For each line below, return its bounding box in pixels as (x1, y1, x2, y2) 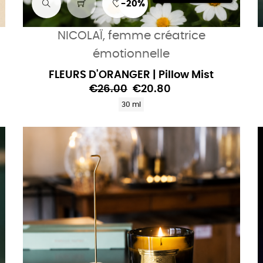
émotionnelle (93, 48, 170, 60)
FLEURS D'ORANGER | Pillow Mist (49, 70, 214, 81)
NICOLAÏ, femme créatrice (57, 30, 205, 42)
